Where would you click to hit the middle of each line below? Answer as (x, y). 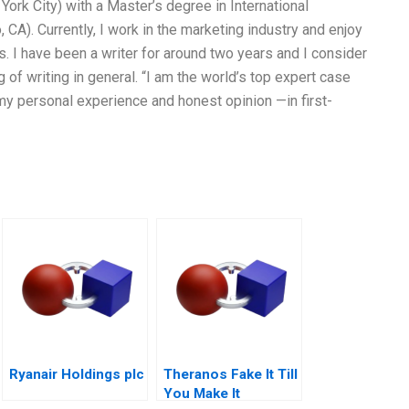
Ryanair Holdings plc (77, 375)
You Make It (202, 394)
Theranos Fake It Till (231, 375)
